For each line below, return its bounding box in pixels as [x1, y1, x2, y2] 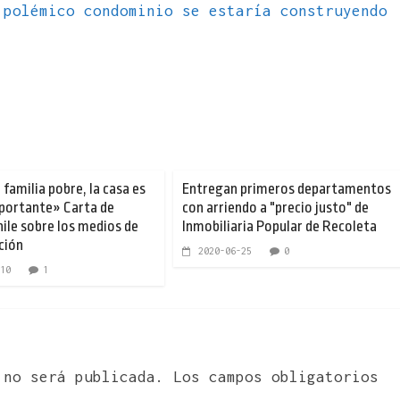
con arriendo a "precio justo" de [182, 198, 369, 216]
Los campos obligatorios [173, 367, 379, 386]
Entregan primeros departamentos [182, 179, 391, 197]
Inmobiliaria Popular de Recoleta [182, 217, 377, 235]
